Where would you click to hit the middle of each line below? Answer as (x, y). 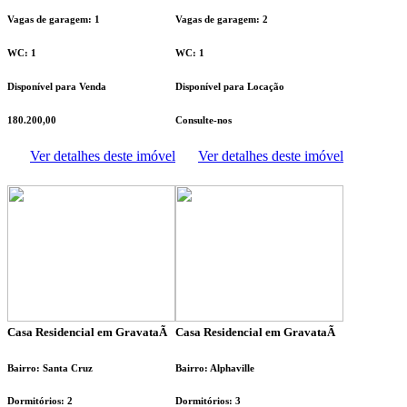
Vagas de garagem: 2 (222, 20)
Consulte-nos (203, 120)
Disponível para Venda (57, 87)
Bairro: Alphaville (215, 367)
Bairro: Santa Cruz (50, 367)
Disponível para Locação (230, 87)
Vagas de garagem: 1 (54, 20)
